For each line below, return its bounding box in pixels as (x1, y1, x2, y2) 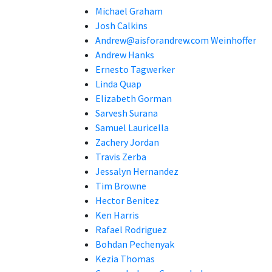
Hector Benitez (95, 194, 159, 206)
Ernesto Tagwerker (95, 63, 175, 75)
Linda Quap (95, 78, 141, 90)
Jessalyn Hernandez (95, 165, 178, 177)
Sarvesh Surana (95, 107, 158, 119)
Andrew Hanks (95, 49, 154, 61)
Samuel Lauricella (95, 121, 169, 134)
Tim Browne (95, 180, 146, 192)
